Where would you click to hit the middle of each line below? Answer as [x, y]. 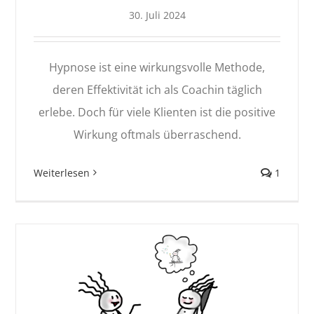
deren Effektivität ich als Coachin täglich [157, 89]
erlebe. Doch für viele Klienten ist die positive [157, 112]
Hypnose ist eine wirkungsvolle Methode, [157, 67]
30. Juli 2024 [157, 15]
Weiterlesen [62, 172]
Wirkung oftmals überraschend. [157, 134]
